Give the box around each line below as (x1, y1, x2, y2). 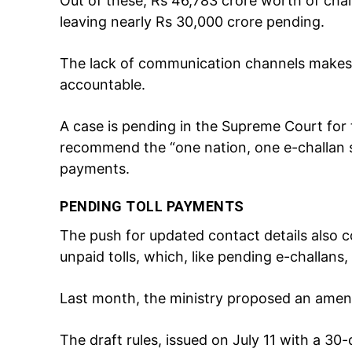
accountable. (60, 75, 145, 93)
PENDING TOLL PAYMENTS (60, 197, 244, 214)
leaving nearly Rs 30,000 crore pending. (60, 13, 324, 30)
